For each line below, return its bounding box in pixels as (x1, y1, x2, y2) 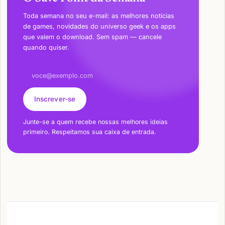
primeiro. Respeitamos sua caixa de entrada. (23, 128, 156, 136)
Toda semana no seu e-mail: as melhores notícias (23, 12, 174, 20)
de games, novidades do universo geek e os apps (23, 22, 176, 30)
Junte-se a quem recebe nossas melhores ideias (23, 118, 168, 126)
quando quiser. (23, 43, 69, 51)
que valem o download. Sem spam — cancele (23, 33, 162, 41)
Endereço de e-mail (22, 64, 82, 72)
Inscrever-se (34, 95, 76, 103)
